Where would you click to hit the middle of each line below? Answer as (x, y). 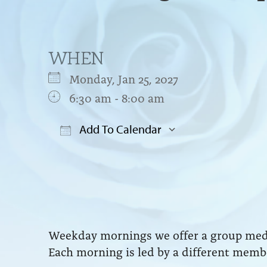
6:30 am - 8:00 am (117, 97)
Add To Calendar (119, 129)
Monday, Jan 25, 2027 (129, 78)
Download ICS (107, 153)
